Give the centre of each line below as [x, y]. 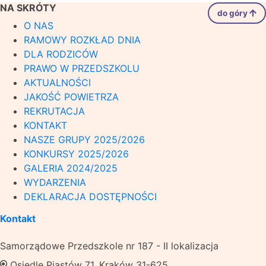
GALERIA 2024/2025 [71, 168]
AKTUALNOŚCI [57, 83]
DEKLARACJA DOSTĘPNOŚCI [90, 197]
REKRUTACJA [54, 111]
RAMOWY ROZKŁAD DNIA [82, 40]
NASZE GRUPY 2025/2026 [84, 140]
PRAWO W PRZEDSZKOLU [82, 68]
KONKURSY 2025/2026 [76, 154]
